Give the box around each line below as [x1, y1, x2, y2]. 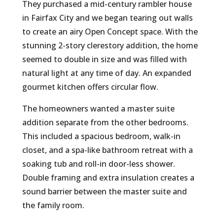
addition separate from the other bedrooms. [22, 117, 188, 128]
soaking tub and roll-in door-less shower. [22, 158, 175, 170]
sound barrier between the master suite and [22, 186, 187, 197]
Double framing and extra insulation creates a [22, 172, 194, 184]
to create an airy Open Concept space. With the [22, 26, 198, 37]
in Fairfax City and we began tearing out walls [22, 12, 193, 24]
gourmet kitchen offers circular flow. [22, 81, 158, 93]
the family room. [22, 200, 84, 211]
